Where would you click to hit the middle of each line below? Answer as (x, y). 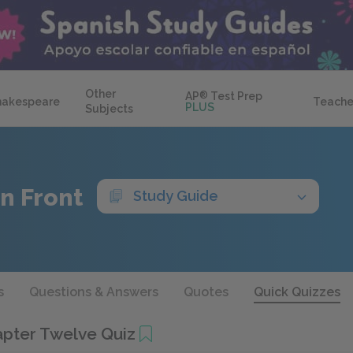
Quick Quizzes (297, 292)
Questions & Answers (94, 292)
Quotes (206, 292)
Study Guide (176, 196)
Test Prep (236, 96)
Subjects (109, 109)
